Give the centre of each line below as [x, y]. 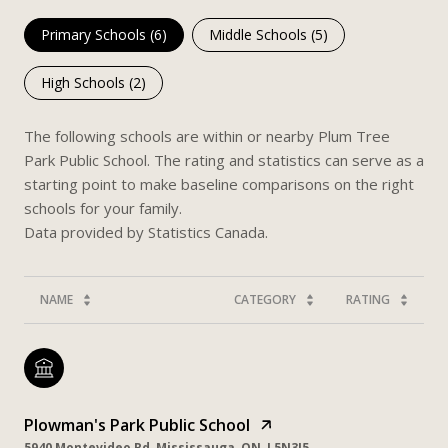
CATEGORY [265, 300]
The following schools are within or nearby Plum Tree [207, 136]
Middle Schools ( [262, 35]
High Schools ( [87, 83]
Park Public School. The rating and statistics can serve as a [224, 160]
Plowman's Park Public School [137, 425]
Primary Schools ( [97, 35]
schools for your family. [103, 208]
